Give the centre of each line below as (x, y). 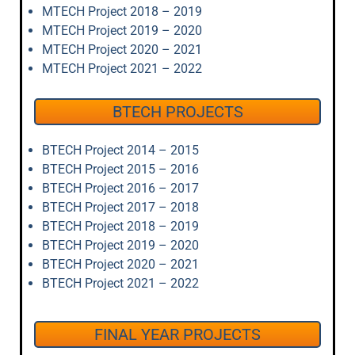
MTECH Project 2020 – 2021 (122, 50)
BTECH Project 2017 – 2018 (120, 207)
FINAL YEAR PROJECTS (177, 334)
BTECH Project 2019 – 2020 (120, 245)
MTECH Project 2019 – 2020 (122, 31)
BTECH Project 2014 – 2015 (120, 150)
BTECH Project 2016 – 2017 (120, 188)
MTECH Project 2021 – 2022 (122, 69)
